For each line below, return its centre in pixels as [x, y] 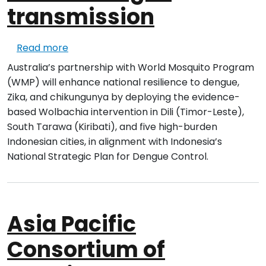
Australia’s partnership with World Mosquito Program [131, 68]
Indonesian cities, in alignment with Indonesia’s [115, 142]
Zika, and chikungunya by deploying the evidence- [123, 97]
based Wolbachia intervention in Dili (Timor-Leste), [126, 112]
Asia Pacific [72, 224]
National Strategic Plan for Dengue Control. [108, 157]
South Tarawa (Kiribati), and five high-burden [112, 127]
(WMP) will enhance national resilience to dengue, [123, 83]
